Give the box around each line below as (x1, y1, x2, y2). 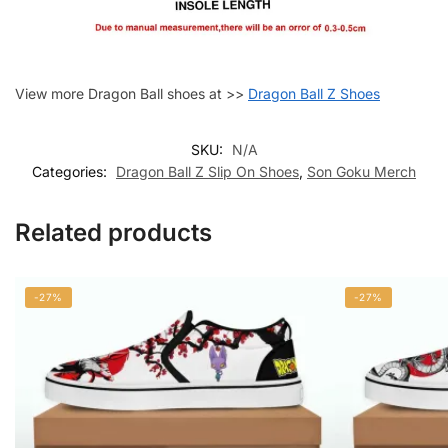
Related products (15, 218, 212, 248)
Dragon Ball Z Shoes (248, 84, 380, 102)
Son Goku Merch (307, 163, 416, 181)
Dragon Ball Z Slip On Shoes (116, 163, 299, 181)
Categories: (32, 163, 111, 181)
